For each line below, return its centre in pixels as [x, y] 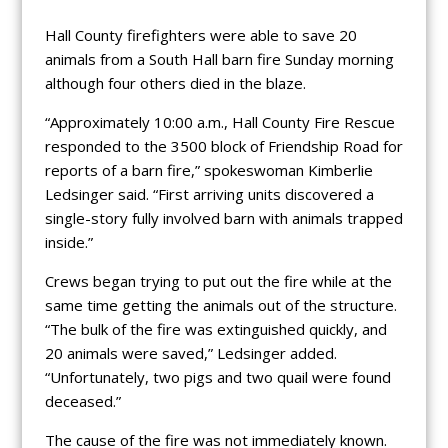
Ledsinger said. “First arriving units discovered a [209, 193]
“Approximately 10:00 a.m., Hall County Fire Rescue [219, 121]
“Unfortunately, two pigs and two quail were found [217, 376]
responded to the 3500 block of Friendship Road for [223, 145]
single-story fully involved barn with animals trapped [223, 217]
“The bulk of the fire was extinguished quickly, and [215, 328]
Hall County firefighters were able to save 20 [200, 34]
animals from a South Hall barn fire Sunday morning [219, 58]
